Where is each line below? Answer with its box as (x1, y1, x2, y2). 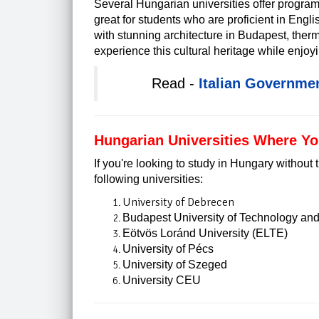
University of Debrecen (122, 194, 234, 209)
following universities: (94, 172, 203, 185)
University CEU (122, 273, 201, 286)
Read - (151, 75, 199, 91)
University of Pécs (122, 242, 214, 255)
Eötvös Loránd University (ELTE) (122, 226, 288, 239)
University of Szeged (122, 258, 227, 271)
